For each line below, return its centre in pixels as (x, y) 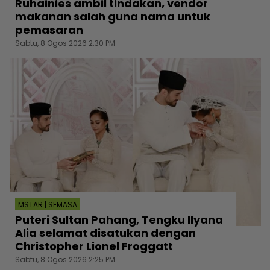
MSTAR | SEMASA (48, 204)
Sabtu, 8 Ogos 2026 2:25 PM (65, 259)
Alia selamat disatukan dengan (105, 233)
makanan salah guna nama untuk (113, 16)
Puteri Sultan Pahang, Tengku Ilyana (119, 219)
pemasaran (49, 30)
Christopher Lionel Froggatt (94, 246)
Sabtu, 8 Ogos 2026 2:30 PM (65, 43)
